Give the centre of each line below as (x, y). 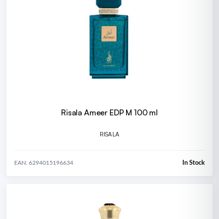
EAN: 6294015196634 (44, 163)
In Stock (194, 163)
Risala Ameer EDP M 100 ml (109, 112)
